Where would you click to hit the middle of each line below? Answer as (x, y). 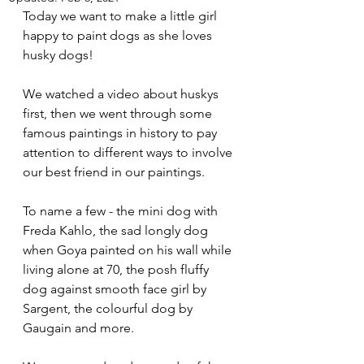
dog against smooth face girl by (116, 289)
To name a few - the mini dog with (122, 211)
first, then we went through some (119, 113)
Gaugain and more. (78, 328)
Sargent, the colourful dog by (109, 308)
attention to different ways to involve (129, 152)
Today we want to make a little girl (121, 16)
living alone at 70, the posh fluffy (117, 269)
